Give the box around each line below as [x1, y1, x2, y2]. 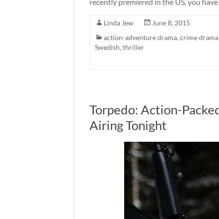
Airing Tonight [89, 117, 167, 133]
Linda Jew [104, 18, 133, 27]
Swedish [95, 43, 120, 51]
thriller [123, 43, 144, 51]
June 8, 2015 [152, 18, 190, 27]
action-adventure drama [104, 33, 177, 42]
